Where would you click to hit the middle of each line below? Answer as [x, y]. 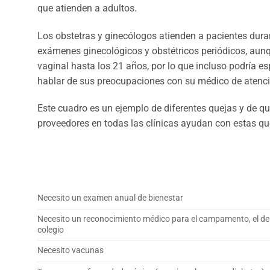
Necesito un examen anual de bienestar [110, 198]
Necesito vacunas [71, 251]
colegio [51, 230]
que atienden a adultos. [87, 8]
